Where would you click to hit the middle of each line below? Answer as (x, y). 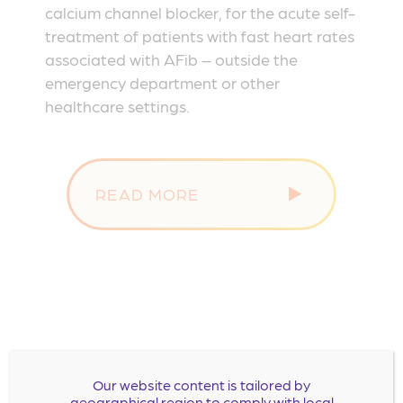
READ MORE (148, 194)
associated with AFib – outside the (171, 59)
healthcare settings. (117, 106)
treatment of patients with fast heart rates (199, 36)
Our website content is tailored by (201, 385)
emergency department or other (162, 83)
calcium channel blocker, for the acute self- (200, 13)
